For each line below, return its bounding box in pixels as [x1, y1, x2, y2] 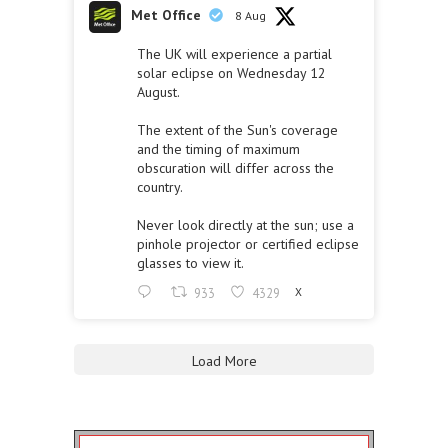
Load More [191, 351, 257, 370]
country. [137, 177, 183, 196]
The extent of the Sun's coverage [137, 120, 338, 139]
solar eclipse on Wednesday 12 [137, 63, 326, 82]
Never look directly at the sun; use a [137, 215, 354, 234]
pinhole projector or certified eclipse [137, 234, 359, 253]
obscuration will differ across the [137, 158, 334, 177]
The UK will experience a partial [137, 44, 332, 63]
